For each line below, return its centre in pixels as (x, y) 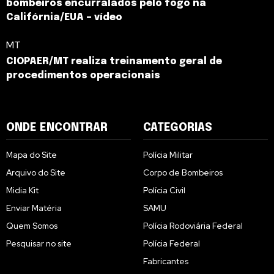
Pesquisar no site (39, 244)
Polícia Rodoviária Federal (193, 226)
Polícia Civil (164, 191)
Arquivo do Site (36, 173)
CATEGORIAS (178, 128)
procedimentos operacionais (83, 76)
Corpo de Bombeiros (183, 173)
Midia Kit (22, 191)
